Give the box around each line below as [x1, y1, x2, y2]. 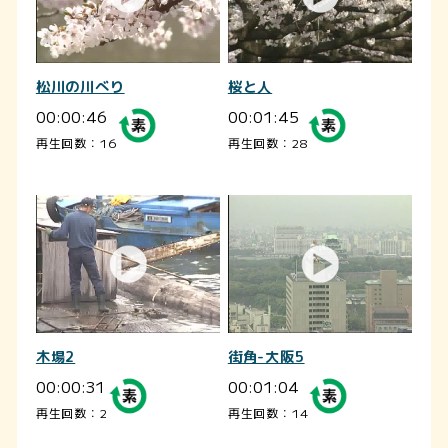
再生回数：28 [227, 134, 308, 152]
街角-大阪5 [227, 347, 305, 368]
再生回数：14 [227, 404, 309, 422]
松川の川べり [35, 77, 125, 98]
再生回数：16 [35, 134, 118, 152]
